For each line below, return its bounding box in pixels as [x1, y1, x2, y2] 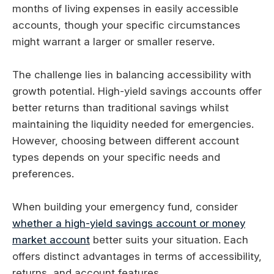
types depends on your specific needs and [12, 151, 220, 164]
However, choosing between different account [12, 135, 239, 147]
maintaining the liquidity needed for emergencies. [12, 118, 254, 131]
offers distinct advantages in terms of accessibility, [12, 250, 262, 263]
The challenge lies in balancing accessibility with [12, 68, 251, 81]
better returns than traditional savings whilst [12, 102, 229, 114]
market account [12, 234, 90, 246]
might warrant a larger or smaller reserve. [12, 35, 215, 48]
